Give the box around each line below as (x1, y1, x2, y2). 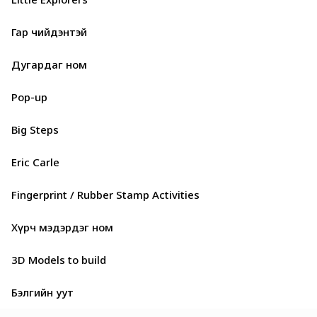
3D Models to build (11, 253, 106, 267)
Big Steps (11, 122, 59, 137)
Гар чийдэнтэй (11, 25, 87, 39)
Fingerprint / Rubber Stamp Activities (11, 188, 200, 202)
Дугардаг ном (11, 57, 87, 71)
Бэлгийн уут (11, 285, 74, 299)
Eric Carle (11, 155, 59, 169)
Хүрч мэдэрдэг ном (11, 220, 113, 234)
